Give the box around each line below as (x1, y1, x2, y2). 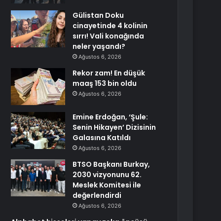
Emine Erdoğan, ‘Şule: (73, 112, 148, 122)
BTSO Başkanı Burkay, (73, 159, 150, 169)
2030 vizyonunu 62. (73, 170, 142, 180)
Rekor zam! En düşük (73, 68, 146, 78)
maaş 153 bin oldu (73, 78, 137, 88)
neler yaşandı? (73, 41, 126, 51)
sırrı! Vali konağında (73, 31, 145, 41)
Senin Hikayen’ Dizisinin (73, 122, 156, 132)
